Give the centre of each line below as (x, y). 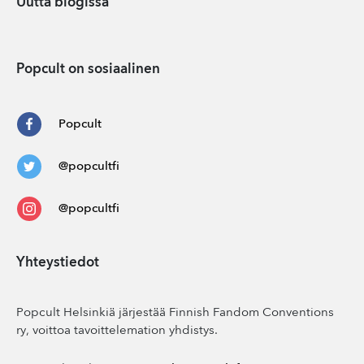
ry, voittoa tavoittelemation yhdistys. (117, 331)
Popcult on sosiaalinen (88, 69)
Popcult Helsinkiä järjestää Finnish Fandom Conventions (175, 313)
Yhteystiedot (58, 263)
